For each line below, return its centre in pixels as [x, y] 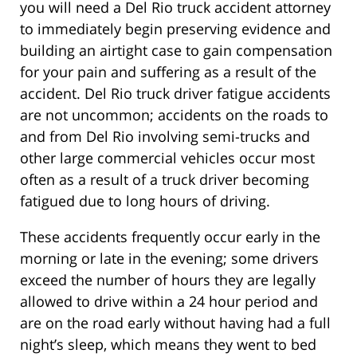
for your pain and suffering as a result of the [168, 71]
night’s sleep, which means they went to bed [168, 344]
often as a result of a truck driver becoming [165, 179]
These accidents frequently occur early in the [170, 236]
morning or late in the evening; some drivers [169, 258]
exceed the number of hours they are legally [168, 279]
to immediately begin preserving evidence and [175, 28]
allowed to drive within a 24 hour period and [169, 301]
